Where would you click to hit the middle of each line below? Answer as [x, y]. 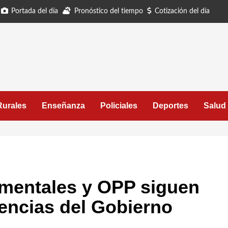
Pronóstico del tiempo [109, 11]
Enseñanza [63, 106]
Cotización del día [182, 11]
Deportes [170, 106]
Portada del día [35, 11]
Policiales [119, 106]
